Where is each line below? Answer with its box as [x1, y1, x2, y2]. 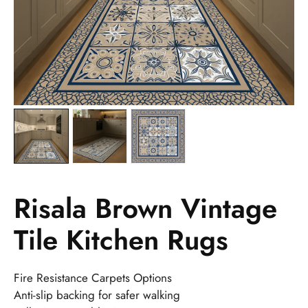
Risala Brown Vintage [14, 188, 277, 228]
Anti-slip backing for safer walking [14, 286, 180, 303]
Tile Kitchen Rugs [14, 219, 228, 260]
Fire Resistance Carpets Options [14, 269, 172, 286]
